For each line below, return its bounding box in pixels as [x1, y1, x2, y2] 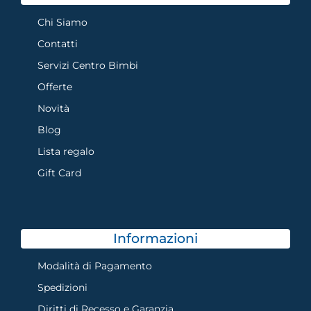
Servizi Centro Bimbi [37, 59, 138, 72]
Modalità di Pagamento [37, 260, 152, 272]
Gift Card [37, 167, 81, 179]
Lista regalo [37, 145, 94, 158]
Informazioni [113, 230, 198, 246]
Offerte [37, 81, 72, 93]
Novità [37, 102, 69, 115]
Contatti [37, 37, 78, 50]
